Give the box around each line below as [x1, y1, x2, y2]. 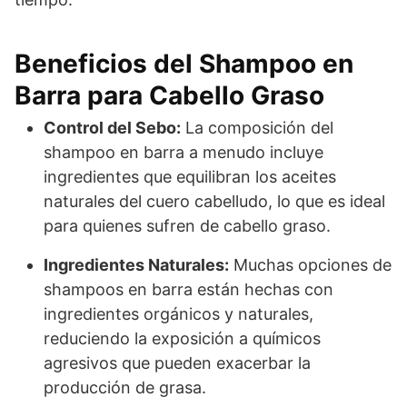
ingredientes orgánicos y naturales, [44, 303, 313, 323]
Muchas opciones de [229, 254, 392, 274]
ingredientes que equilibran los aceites [44, 166, 336, 186]
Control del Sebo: [44, 117, 181, 137]
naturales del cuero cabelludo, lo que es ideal [44, 191, 385, 211]
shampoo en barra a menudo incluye [44, 142, 323, 162]
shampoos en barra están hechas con [44, 279, 333, 299]
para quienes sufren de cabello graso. [44, 215, 331, 235]
